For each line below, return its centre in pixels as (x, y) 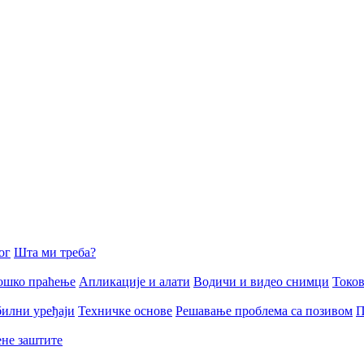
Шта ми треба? (55, 252)
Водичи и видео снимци (261, 282)
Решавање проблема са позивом (264, 311)
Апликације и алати (134, 282)
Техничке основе (125, 311)
